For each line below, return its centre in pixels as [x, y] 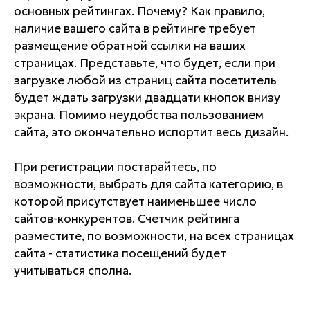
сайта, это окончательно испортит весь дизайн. [151, 133]
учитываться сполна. [73, 271]
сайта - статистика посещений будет [120, 254]
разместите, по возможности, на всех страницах [154, 236]
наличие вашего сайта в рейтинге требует [135, 29]
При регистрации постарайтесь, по [115, 167]
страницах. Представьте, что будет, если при [145, 63]
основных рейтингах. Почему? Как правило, [139, 11]
